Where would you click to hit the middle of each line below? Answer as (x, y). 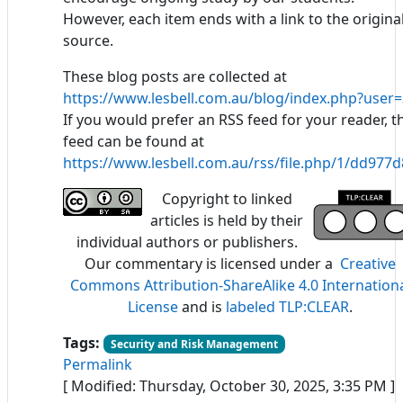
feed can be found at (134, 141)
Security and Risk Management (194, 344)
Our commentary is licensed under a (212, 263)
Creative (368, 263)
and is (202, 306)
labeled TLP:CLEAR (287, 306)
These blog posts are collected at (175, 76)
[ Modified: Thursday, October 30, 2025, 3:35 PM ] (229, 385)
